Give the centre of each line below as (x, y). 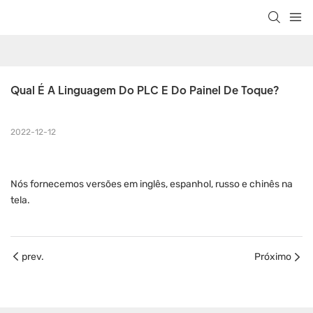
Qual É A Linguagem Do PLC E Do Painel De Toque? (145, 90)
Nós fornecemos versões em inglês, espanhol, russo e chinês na (152, 184)
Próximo (273, 257)
